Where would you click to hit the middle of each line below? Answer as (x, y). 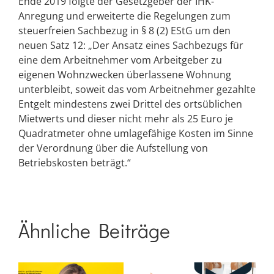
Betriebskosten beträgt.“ (75, 162)
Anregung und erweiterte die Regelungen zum (124, 16)
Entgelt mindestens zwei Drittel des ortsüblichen (130, 104)
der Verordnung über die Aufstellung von (113, 148)
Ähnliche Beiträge (94, 230)
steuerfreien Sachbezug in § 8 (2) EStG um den (124, 30)
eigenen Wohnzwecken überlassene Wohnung (125, 74)
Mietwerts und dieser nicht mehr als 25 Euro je (126, 118)
